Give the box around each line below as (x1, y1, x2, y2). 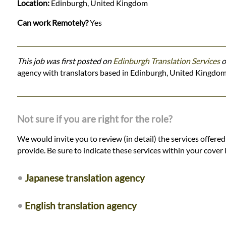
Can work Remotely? (17, 17, 88, 27)
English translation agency (24, 199, 137, 211)
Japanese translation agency (24, 172, 145, 184)
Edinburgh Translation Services (112, 55, 220, 66)
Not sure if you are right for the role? (17, 112, 173, 125)
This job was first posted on (17, 55, 113, 66)
